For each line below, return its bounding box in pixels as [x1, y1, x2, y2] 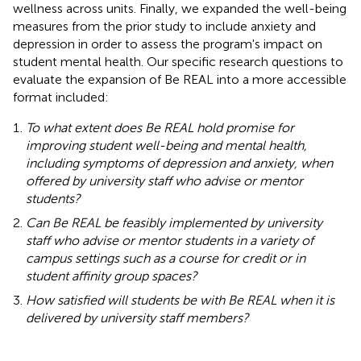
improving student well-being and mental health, [26, 137, 307, 153]
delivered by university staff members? [26, 309, 249, 326]
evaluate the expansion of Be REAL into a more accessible [13, 71, 346, 87]
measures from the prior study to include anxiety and [13, 18, 316, 34]
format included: [13, 89, 109, 105]
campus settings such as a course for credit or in [26, 250, 305, 266]
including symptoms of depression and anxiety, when [26, 155, 333, 171]
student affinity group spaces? [26, 268, 197, 284]
